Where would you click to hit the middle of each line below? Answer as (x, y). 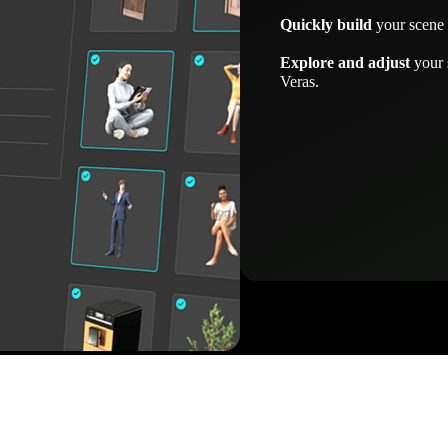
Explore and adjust (345, 62)
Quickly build (326, 24)
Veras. (299, 81)
